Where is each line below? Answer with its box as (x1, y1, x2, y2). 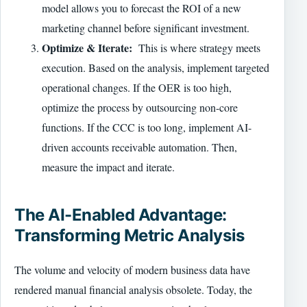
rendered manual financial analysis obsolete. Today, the (14, 282, 252, 297)
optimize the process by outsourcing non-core (42, 99, 238, 114)
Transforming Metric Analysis (14, 225, 245, 245)
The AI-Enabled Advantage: (14, 204, 227, 225)
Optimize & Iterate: (42, 39, 132, 56)
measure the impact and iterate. (42, 159, 175, 174)
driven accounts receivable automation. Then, (42, 139, 237, 154)
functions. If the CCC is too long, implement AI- (42, 119, 251, 134)
